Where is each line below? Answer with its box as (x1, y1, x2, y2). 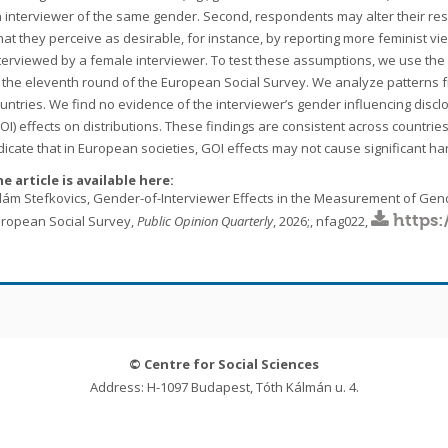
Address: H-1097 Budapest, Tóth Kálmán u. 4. (89, 378, 359, 396)
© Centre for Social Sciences (129, 355, 319, 373)
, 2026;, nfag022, (273, 212, 372, 230)
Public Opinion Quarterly (137, 212, 274, 230)
